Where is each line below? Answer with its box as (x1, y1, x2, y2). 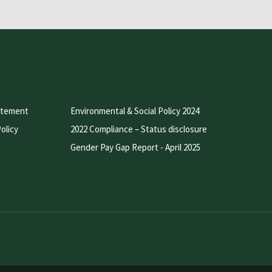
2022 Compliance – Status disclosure (70, 123, 207, 135)
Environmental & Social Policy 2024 (70, 104, 199, 117)
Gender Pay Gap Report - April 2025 (70, 141, 200, 153)
